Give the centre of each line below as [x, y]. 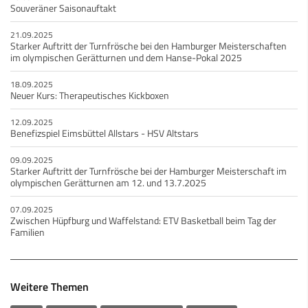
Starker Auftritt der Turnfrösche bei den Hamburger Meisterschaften [148, 46]
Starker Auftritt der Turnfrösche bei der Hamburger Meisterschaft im [148, 172]
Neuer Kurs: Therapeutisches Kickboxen [90, 96]
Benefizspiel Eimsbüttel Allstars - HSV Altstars [104, 134]
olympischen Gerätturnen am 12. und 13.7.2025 [108, 183]
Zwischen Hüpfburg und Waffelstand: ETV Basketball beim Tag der [143, 221]
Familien [27, 233]
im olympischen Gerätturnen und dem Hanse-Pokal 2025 [126, 58]
